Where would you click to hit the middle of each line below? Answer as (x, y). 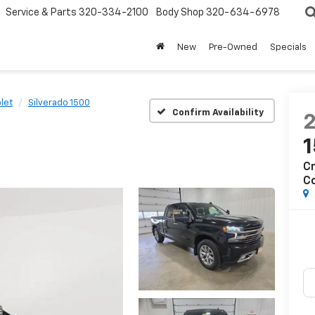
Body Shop (180, 13)
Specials (288, 48)
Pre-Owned (233, 48)
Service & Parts (41, 13)
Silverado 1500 (59, 103)
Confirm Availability (218, 112)
